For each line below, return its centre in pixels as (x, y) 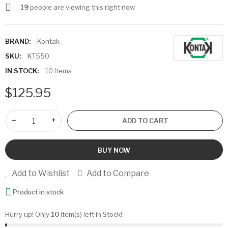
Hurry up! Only (28, 214)
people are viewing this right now (82, 7)
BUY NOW (114, 150)
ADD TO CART (145, 121)
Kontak (48, 41)
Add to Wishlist (41, 174)
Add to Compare (118, 174)
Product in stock (38, 192)
